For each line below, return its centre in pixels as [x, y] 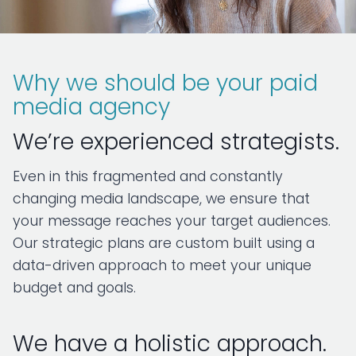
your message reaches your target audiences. [172, 221]
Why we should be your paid [165, 83]
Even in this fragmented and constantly [148, 176]
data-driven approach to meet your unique [162, 265]
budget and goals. [74, 288]
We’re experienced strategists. [176, 142]
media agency [91, 107]
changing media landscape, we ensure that [161, 199]
